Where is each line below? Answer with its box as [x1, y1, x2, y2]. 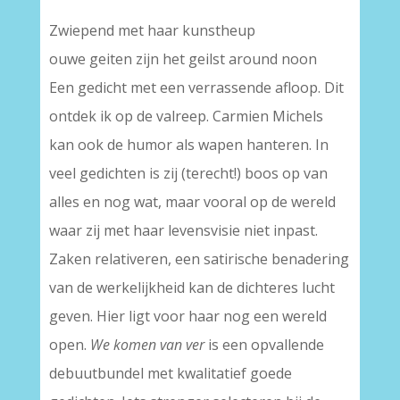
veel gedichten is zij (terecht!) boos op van [48, 163, 328, 183]
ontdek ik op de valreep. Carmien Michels [48, 106, 323, 126]
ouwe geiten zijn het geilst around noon [48, 49, 317, 69]
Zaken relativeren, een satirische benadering [48, 249, 349, 269]
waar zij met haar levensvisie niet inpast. [48, 221, 318, 240]
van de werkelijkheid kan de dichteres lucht [48, 278, 335, 297]
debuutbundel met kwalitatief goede [48, 363, 292, 383]
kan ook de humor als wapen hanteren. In [48, 135, 329, 154]
